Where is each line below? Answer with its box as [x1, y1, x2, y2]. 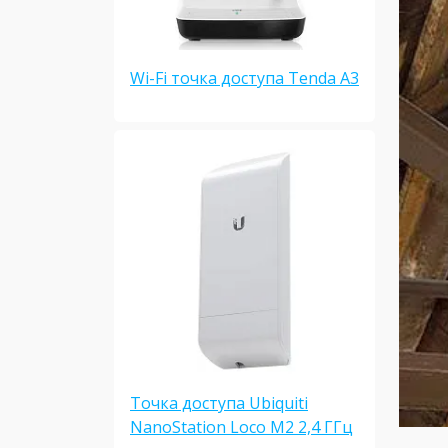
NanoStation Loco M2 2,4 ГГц [130, 416, 353, 439]
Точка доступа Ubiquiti [130, 392, 308, 415]
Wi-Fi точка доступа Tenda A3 [130, 67, 359, 90]
